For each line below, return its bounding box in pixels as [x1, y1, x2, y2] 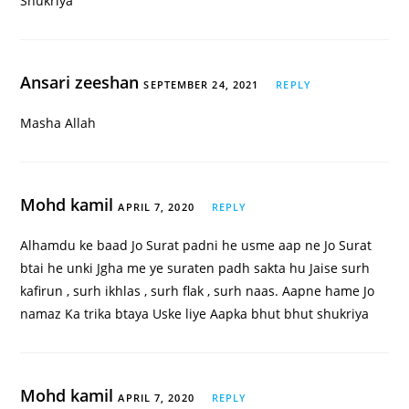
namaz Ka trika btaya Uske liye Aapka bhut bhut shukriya [20, 305, 370, 323]
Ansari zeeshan [20, 71, 144, 94]
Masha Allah [20, 114, 97, 132]
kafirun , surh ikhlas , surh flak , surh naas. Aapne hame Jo [20, 282, 375, 300]
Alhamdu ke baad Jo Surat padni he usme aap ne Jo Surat [20, 236, 372, 255]
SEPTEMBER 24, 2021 [143, 78, 259, 92]
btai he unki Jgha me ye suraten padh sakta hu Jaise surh [20, 259, 371, 278]
